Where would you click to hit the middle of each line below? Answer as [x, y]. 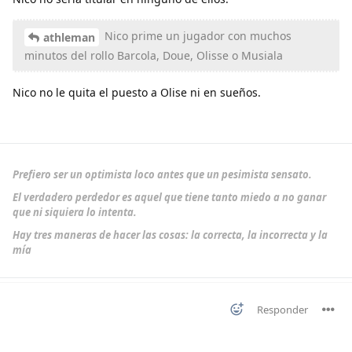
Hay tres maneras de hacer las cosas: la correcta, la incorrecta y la [170, 235]
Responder [282, 309]
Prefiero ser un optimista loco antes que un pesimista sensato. [162, 174]
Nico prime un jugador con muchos [196, 36]
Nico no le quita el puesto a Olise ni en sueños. [137, 92]
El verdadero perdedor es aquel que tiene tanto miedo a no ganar [169, 197]
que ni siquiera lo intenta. [75, 212]
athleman [69, 37]
